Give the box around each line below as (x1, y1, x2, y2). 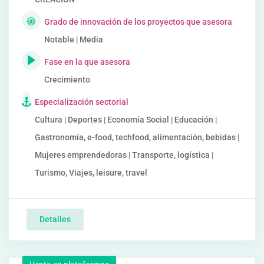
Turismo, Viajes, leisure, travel (35, 168, 147, 177)
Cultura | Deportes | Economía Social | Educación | (35, 115, 217, 124)
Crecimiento (44, 75, 90, 84)
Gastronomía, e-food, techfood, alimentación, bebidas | (35, 133, 239, 142)
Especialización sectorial (35, 97, 128, 107)
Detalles (39, 214, 71, 224)
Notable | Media (44, 35, 103, 44)
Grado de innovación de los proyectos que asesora (44, 17, 232, 27)
